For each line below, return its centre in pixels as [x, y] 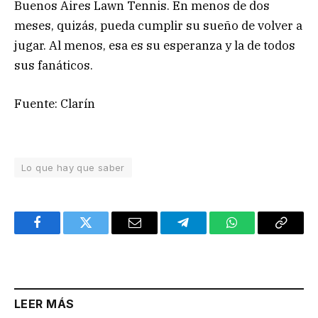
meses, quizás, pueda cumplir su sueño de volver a [158, 26]
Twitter [103, 233]
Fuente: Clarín [55, 104]
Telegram [206, 233]
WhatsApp [258, 233]
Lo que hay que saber [73, 167]
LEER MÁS [44, 303]
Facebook [61, 233]
